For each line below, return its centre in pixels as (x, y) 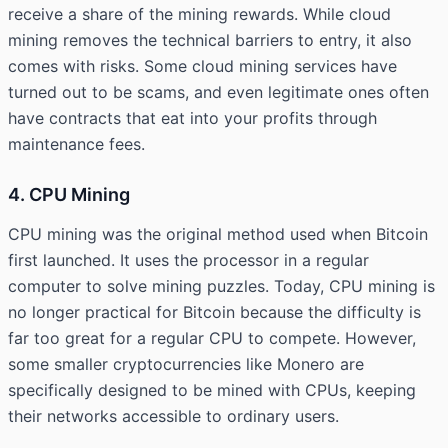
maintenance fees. (76, 144)
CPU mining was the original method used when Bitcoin (218, 234)
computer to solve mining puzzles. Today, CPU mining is (221, 286)
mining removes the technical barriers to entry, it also (210, 40)
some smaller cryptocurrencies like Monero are (186, 364)
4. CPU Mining (69, 195)
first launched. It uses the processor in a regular (188, 260)
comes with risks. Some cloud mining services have (202, 66)
